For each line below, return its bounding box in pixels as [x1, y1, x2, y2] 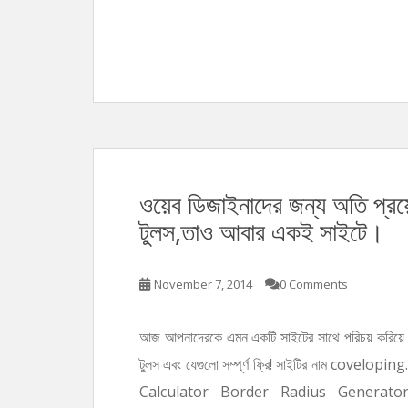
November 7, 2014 [154, 275, 252, 292]
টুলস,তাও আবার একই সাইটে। [139, 213, 384, 249]
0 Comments [280, 275, 348, 292]
